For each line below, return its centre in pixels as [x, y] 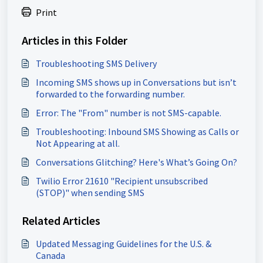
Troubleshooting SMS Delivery [96, 64]
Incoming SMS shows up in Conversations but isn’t [136, 82]
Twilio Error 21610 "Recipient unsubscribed [122, 181]
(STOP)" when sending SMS [90, 193]
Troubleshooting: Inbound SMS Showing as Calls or [137, 132]
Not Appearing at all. [78, 144]
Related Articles [61, 221]
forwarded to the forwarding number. [110, 94]
